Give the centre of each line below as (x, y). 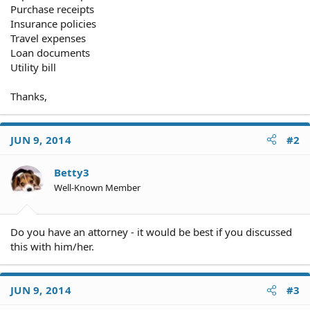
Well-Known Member (97, 187)
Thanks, (29, 96)
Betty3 (72, 172)
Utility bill (33, 67)
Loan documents (50, 52)
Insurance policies (53, 23)
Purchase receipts (52, 9)
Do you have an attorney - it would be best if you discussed (151, 232)
